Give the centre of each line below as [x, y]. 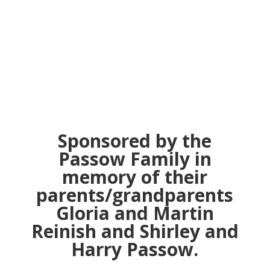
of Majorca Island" [135, 20]
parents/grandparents [135, 195]
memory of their [135, 177]
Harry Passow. [135, 249]
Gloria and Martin [135, 213]
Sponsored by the [135, 141]
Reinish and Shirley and [135, 231]
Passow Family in [135, 159]
